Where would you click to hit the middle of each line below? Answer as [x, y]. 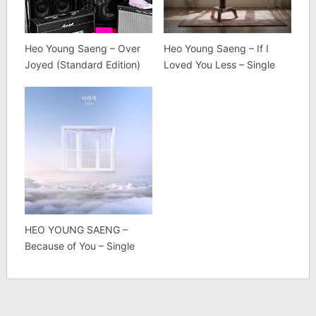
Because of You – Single [79, 246]
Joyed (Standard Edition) [82, 64]
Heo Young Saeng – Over [82, 48]
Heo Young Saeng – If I [216, 48]
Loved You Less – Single [219, 64]
